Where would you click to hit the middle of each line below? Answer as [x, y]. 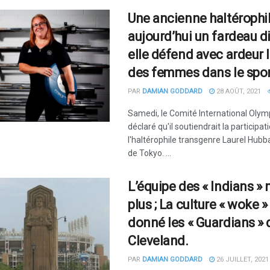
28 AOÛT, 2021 [238, 91]
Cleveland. [158, 241]
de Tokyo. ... [149, 153]
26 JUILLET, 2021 [242, 259]
